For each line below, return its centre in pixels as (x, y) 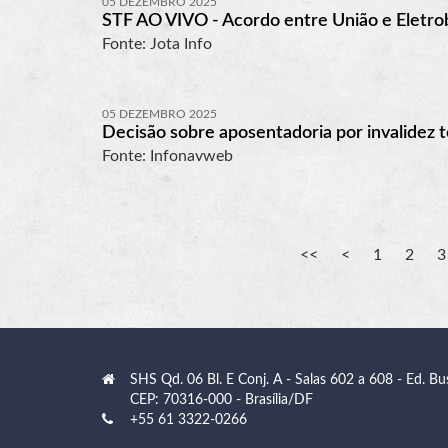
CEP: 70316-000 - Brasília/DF (221, 399)
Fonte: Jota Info (157, 43)
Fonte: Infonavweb (167, 155)
